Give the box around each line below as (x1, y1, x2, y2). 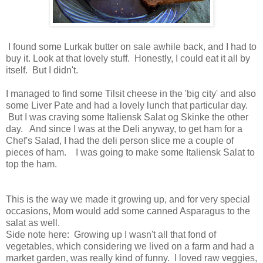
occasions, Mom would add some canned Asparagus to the (6, 205, 250, 216)
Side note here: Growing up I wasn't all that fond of (6, 229, 216, 240)
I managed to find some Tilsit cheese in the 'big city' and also (6, 88, 256, 99)
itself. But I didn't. (6, 65, 78, 75)
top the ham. (6, 159, 59, 169)
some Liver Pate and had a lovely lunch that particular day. (6, 100, 248, 110)
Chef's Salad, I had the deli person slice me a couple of (6, 135, 234, 146)
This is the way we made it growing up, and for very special (6, 194, 250, 204)
